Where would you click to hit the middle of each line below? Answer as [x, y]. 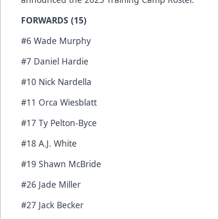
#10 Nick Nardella [57, 82]
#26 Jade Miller [52, 185]
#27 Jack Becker [52, 205]
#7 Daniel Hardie [56, 61]
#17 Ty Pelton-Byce [60, 123]
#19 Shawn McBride [62, 164]
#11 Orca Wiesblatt [59, 102]
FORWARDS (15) [54, 20]
